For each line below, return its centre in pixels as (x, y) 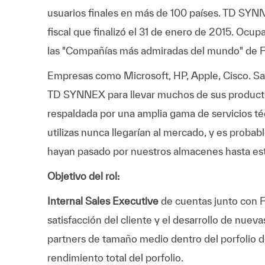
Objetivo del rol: (83, 176)
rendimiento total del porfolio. (115, 257)
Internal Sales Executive (103, 201)
